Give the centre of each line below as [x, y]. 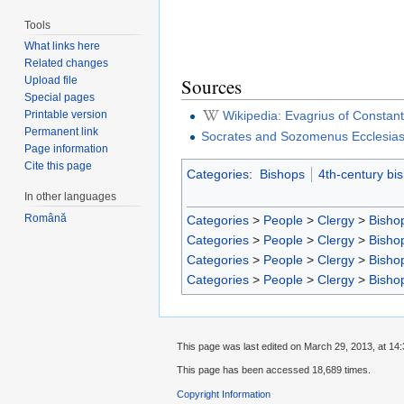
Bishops [282, 174]
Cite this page [59, 166]
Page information [67, 149]
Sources [211, 87]
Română [46, 219]
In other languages [71, 197]
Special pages [60, 98]
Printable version [66, 115]
